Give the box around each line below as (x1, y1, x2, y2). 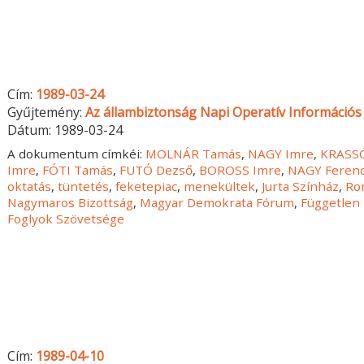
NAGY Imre (248, 145, 314, 162)
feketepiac (115, 177, 178, 194)
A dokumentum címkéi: (7, 145, 146, 162)
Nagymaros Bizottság (7, 193, 134, 210)
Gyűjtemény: (7, 102, 86, 121)
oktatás (7, 177, 52, 194)
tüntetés (58, 177, 110, 194)
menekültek (184, 177, 256, 194)
